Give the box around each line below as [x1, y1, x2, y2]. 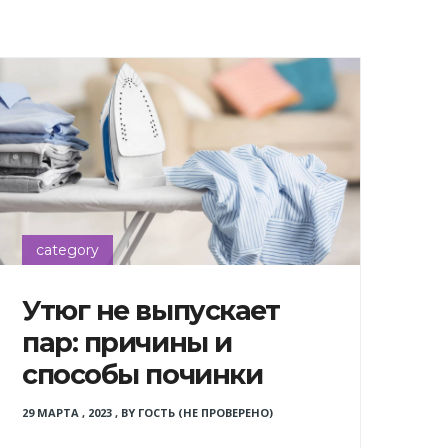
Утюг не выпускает [21, 293, 280, 327]
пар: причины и [21, 325, 232, 359]
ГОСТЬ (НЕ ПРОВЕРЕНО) [137, 404, 273, 420]
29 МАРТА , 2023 [21, 404, 112, 420]
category [35, 241, 99, 259]
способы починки [21, 357, 263, 391]
